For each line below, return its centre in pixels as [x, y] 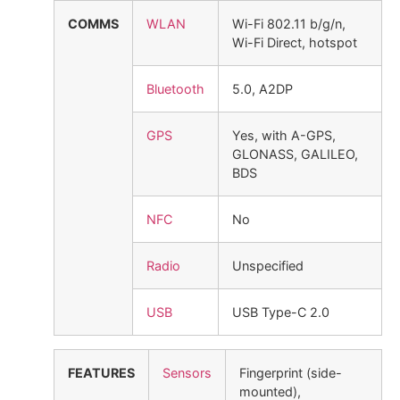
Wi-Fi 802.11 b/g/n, [289, 24]
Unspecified [268, 266]
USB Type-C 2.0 [281, 312]
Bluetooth [175, 89]
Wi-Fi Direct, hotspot [295, 43]
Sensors [187, 373]
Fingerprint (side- [291, 373]
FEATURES [101, 373]
